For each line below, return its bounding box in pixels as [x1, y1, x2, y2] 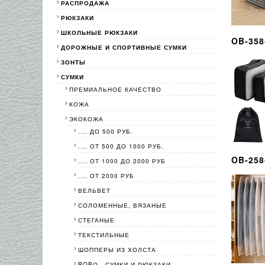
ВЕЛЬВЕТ [77, 186, 111, 195]
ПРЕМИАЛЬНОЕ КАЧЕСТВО [69, 85, 162, 94]
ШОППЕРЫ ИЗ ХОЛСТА [77, 245, 156, 254]
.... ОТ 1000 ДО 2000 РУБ [77, 157, 166, 166]
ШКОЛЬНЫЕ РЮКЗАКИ [61, 28, 138, 37]
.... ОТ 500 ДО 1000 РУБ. [77, 142, 164, 151]
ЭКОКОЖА [69, 115, 104, 124]
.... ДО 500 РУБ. [77, 127, 133, 136]
